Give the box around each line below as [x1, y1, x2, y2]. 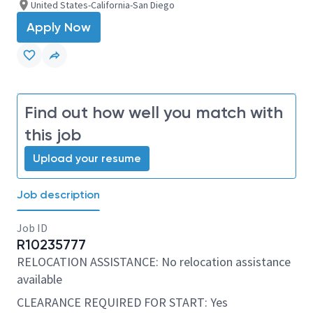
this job [24, 124, 81, 145]
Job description [17, 188, 100, 201]
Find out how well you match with [24, 102, 283, 122]
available [17, 271, 62, 287]
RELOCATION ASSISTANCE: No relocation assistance [17, 254, 291, 270]
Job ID [17, 221, 48, 235]
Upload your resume [33, 152, 141, 165]
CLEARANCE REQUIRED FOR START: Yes [17, 294, 228, 310]
